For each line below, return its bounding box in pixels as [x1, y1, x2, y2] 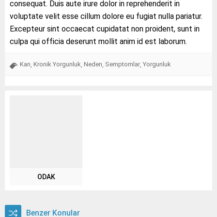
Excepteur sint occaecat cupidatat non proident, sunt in [10, 24, 200, 33]
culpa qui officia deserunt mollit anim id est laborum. [10, 36, 187, 46]
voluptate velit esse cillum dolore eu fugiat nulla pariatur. [10, 11, 202, 21]
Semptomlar [105, 60, 140, 68]
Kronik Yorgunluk [33, 60, 81, 68]
